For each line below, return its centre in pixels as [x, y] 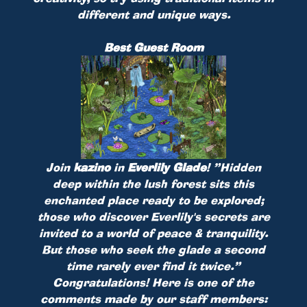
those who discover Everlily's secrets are [153, 217]
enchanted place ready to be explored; [153, 200]
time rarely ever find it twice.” [153, 266]
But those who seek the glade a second [153, 250]
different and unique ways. [153, 14]
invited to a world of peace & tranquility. [153, 233]
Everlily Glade [167, 168]
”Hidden [237, 168]
